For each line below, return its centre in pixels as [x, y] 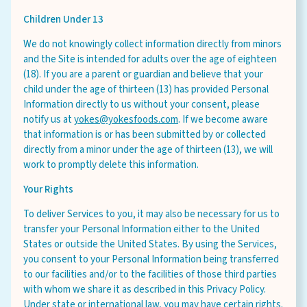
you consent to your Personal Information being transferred [151, 259]
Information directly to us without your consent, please [142, 105]
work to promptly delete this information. [111, 165]
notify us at [49, 120]
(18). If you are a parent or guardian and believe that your [143, 74]
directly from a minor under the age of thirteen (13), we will [148, 150]
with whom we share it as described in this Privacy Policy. [145, 290]
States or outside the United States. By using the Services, [150, 244]
